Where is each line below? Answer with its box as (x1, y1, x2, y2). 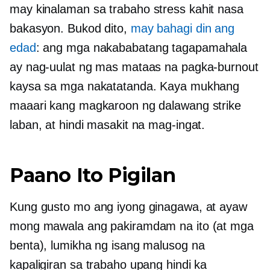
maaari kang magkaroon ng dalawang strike (10, 99, 241, 112)
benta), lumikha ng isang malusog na (10, 239, 205, 252)
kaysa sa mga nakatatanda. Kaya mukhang (10, 80, 240, 93)
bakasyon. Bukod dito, (10, 22, 131, 35)
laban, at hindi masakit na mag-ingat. (10, 118, 206, 131)
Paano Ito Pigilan (10, 163, 176, 187)
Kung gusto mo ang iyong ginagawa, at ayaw (10, 200, 247, 213)
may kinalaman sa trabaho (10, 2, 150, 16)
